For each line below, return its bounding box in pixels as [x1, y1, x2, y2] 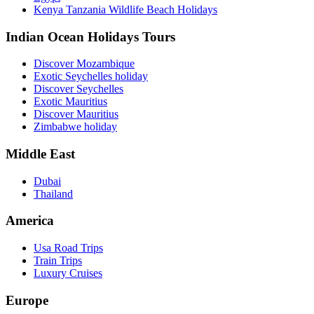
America [6, 213, 54, 228]
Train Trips [34, 254, 82, 267]
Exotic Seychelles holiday [34, 70, 148, 83]
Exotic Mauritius [34, 95, 107, 108]
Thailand [34, 187, 73, 200]
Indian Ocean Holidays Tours [6, 29, 175, 44]
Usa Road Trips [34, 242, 103, 254]
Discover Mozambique [34, 57, 135, 70]
